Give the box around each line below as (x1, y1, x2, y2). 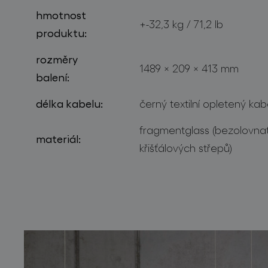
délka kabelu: (36, 97, 103, 109)
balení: (36, 71, 69, 83)
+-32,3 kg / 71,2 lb (139, 17, 223, 31)
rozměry (36, 53, 78, 65)
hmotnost (36, 8, 86, 21)
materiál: (36, 132, 81, 145)
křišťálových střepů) (139, 141, 232, 154)
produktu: (36, 26, 87, 39)
